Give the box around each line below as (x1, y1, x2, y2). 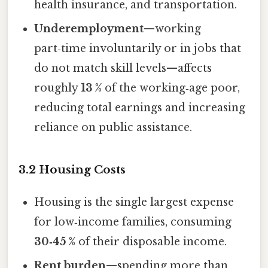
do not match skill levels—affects (34, 62, 212, 75)
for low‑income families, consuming (34, 215, 232, 229)
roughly (34, 81, 81, 95)
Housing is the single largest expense (34, 196, 234, 209)
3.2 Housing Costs (19, 163, 126, 177)
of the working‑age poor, (102, 81, 240, 95)
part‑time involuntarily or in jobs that (34, 42, 242, 56)
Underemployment (34, 22, 144, 36)
